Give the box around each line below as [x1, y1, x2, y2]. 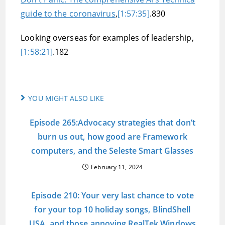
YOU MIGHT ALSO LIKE [28, 93, 104, 103]
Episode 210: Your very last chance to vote [31, 190, 194, 201]
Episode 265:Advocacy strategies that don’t [29, 117, 196, 128]
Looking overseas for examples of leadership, [21, 32, 194, 43]
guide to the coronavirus [21, 8, 116, 19]
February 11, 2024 [91, 163, 143, 171]
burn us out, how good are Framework [38, 131, 187, 142]
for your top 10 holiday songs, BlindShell [34, 204, 191, 215]
